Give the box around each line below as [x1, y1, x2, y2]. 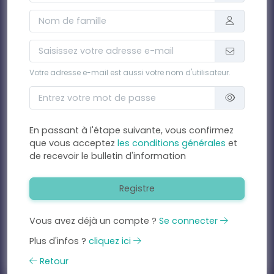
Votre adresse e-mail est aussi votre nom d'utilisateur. [29, 67, 231, 78]
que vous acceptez [29, 136, 117, 149]
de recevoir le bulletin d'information [29, 149, 186, 162]
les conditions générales [117, 136, 228, 149]
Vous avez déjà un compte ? [29, 215, 159, 228]
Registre [119, 182, 155, 194]
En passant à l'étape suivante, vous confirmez [29, 124, 234, 136]
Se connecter [159, 215, 220, 228]
